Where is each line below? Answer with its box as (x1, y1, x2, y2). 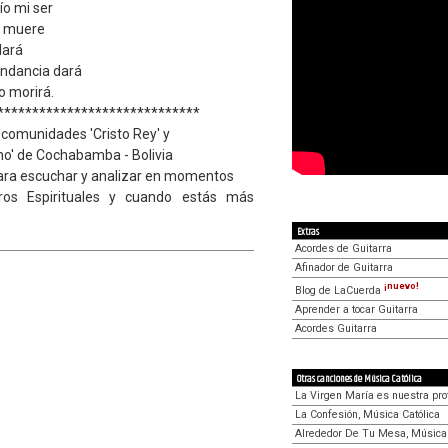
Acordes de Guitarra (295, 242, 392, 255)
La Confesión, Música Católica (295, 407, 440, 421)
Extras (297, 224, 319, 240)
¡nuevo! (384, 281, 419, 291)
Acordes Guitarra (295, 321, 377, 335)
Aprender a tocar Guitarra (295, 302, 418, 316)
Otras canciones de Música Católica (297, 370, 422, 387)
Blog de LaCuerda (295, 283, 384, 297)
